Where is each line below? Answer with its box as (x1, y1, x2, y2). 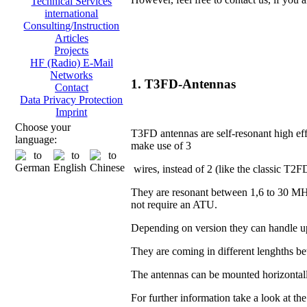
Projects (54, 45, 89, 56)
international (45, 8, 99, 19)
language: (15, 134, 57, 145)
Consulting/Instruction (23, 20, 120, 32)
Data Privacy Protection (20, 94, 123, 106)
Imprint (56, 106, 88, 118)
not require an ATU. (131, 199, 217, 211)
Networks (50, 69, 93, 81)
